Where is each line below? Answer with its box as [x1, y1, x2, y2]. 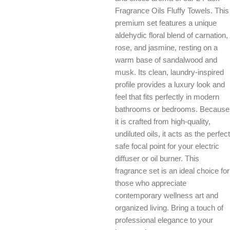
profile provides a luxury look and [115, 80, 225, 89]
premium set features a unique [115, 18, 217, 27]
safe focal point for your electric [115, 142, 219, 150]
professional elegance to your [115, 216, 213, 224]
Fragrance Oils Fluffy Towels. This [115, 6, 229, 15]
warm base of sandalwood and [115, 55, 217, 64]
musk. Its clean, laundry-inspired [115, 68, 224, 76]
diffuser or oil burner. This [115, 154, 199, 163]
